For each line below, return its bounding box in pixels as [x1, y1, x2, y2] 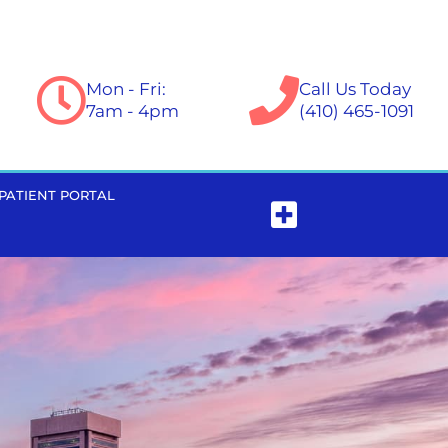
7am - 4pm [86, 100, 180, 121]
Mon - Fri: [86, 78, 167, 99]
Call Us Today [299, 78, 412, 99]
